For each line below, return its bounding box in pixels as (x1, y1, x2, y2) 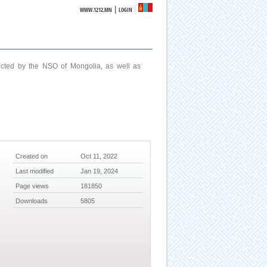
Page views (15, 182, 49, 190)
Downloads (15, 197, 48, 205)
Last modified (15, 167, 54, 175)
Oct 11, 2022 (80, 153, 118, 160)
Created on (15, 153, 48, 160)
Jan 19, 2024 (80, 167, 119, 175)
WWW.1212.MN (80, 6, 113, 14)
